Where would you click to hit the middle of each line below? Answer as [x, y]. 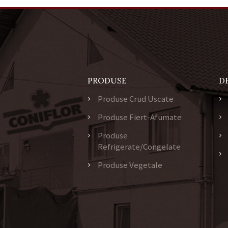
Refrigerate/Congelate [139, 146]
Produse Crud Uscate [135, 98]
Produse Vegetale [130, 165]
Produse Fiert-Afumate [139, 117]
